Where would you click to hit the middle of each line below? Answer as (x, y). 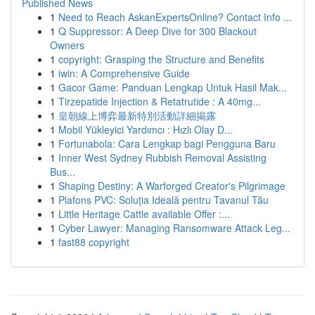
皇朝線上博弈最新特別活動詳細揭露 (137, 115)
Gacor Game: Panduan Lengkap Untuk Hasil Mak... (173, 87)
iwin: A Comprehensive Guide (124, 73)
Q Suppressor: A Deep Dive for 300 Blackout (157, 31)
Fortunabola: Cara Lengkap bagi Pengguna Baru (167, 143)
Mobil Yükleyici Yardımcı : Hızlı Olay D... (146, 129)
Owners (67, 45)
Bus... (63, 172)
